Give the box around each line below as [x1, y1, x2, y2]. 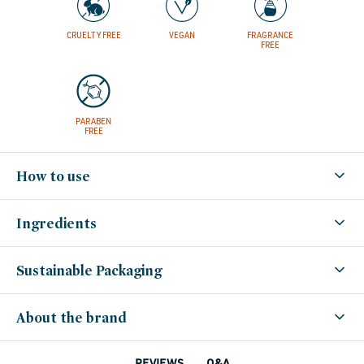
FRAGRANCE [247, 29, 294, 40]
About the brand [16, 308, 127, 326]
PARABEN [76, 115, 112, 126]
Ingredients [16, 214, 97, 232]
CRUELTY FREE [66, 29, 121, 40]
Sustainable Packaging [16, 261, 162, 279]
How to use [16, 167, 90, 184]
